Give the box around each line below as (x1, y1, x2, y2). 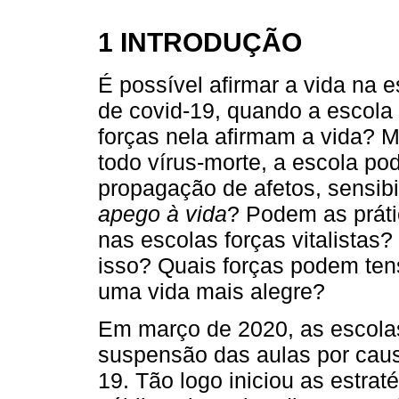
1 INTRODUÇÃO (98, 26, 302, 57)
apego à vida (98, 200, 227, 226)
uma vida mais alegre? (98, 278, 325, 304)
